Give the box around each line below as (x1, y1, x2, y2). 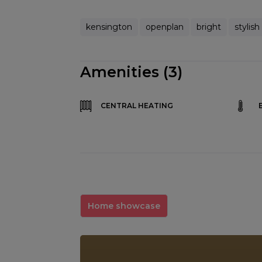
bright (196, 21, 221, 32)
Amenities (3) (80, 63, 182, 81)
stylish (234, 21, 260, 32)
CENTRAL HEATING (101, 101, 173, 110)
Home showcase (88, 200, 160, 211)
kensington (86, 21, 132, 32)
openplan (145, 21, 184, 32)
